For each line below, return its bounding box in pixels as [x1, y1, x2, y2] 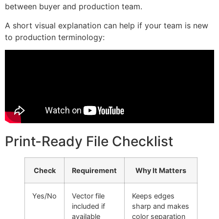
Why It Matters [135, 166, 186, 175]
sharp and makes [132, 201, 189, 210]
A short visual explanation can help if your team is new [5, 20, 208, 30]
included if [72, 201, 105, 210]
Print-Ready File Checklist [5, 132, 173, 150]
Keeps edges [132, 191, 175, 200]
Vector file [72, 191, 105, 200]
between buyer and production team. [5, 1, 142, 12]
